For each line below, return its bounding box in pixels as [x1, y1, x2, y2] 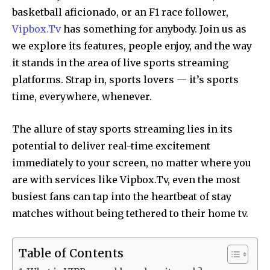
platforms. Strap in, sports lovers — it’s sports [12, 73, 239, 86]
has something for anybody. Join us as [61, 22, 246, 35]
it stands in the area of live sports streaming [12, 56, 228, 69]
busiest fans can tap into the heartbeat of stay [12, 190, 231, 202]
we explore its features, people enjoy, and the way [12, 39, 252, 52]
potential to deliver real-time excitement [12, 139, 210, 152]
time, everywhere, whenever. [12, 90, 152, 102]
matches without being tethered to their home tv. [12, 207, 248, 219]
